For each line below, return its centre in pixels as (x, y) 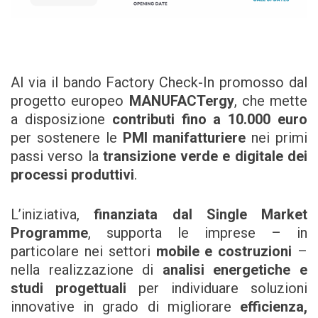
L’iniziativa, (53, 215)
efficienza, (274, 307)
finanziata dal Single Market (201, 215)
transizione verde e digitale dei (205, 157)
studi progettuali (68, 289)
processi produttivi (72, 175)
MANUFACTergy (181, 101)
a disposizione (61, 120)
